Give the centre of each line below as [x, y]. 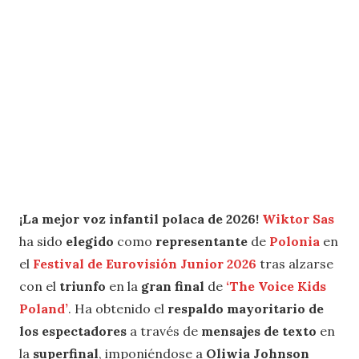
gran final [173, 286]
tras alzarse [295, 263]
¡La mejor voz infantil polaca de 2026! [141, 218]
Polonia [294, 241]
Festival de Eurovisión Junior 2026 [145, 263]
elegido [91, 241]
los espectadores [75, 331]
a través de [165, 331]
